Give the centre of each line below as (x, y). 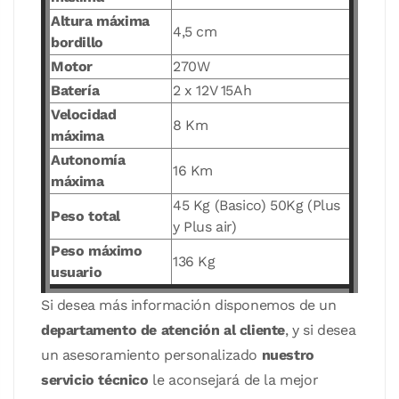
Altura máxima (100, 21)
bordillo (77, 42)
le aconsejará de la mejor (233, 380)
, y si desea (321, 330)
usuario (77, 272)
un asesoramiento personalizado (151, 355)
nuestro (288, 355)
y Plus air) (205, 227)
